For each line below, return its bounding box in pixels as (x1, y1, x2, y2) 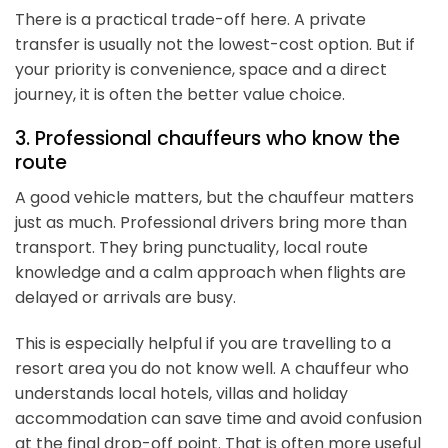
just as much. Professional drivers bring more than (15, 211, 407, 234)
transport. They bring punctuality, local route (15, 236, 368, 259)
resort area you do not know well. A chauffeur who (15, 356, 409, 380)
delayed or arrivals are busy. (15, 286, 236, 309)
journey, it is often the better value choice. (15, 82, 345, 106)
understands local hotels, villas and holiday (15, 381, 348, 405)
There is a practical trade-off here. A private (15, 7, 366, 31)
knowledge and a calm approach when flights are (15, 261, 406, 284)
